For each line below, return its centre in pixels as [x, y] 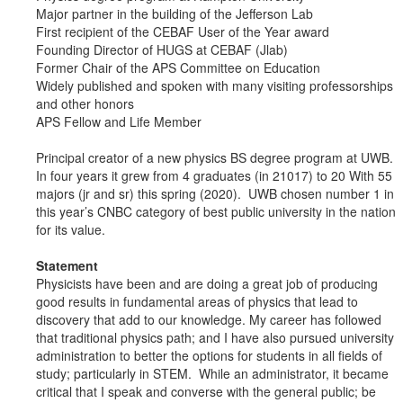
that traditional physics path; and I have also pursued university [215, 338]
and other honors [85, 104]
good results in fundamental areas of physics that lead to [197, 302]
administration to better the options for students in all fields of [209, 356]
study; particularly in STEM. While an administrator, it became [212, 374]
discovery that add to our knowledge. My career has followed [209, 320]
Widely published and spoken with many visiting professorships [215, 86]
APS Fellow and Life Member [119, 122]
